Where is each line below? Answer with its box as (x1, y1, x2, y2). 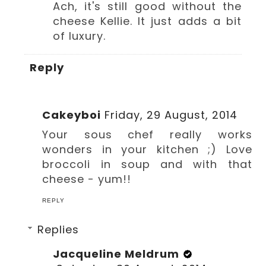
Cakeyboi (42, 107, 102, 122)
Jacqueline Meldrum (53, 246, 180, 261)
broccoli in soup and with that (42, 156, 252, 172)
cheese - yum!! (42, 171, 132, 186)
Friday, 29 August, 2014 (104, 107, 238, 122)
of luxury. (53, 28, 106, 44)
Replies (37, 221, 80, 237)
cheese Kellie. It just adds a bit (53, 14, 242, 29)
